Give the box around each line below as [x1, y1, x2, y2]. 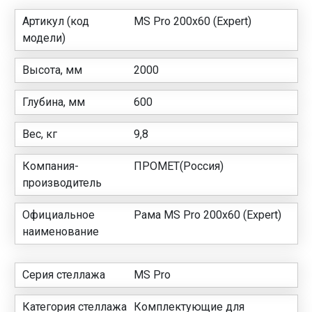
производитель [22, 175, 102, 189]
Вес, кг [22, 127, 57, 141]
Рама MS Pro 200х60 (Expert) [134, 208, 282, 221]
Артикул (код [22, 14, 89, 28]
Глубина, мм [22, 95, 85, 109]
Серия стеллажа [22, 267, 105, 281]
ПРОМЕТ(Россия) [134, 159, 224, 173]
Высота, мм [22, 63, 82, 77]
